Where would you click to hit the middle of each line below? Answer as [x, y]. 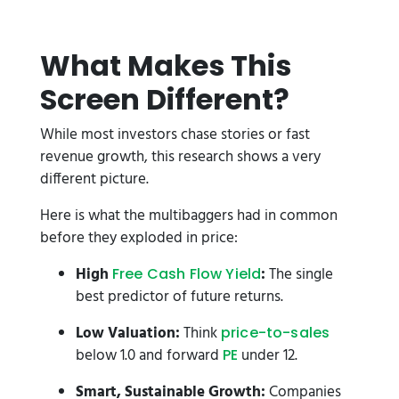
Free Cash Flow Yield [187, 274]
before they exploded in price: [139, 238]
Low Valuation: [128, 334]
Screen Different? [165, 99]
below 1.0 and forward [149, 356]
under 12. [268, 356]
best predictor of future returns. [179, 297]
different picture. [94, 179]
